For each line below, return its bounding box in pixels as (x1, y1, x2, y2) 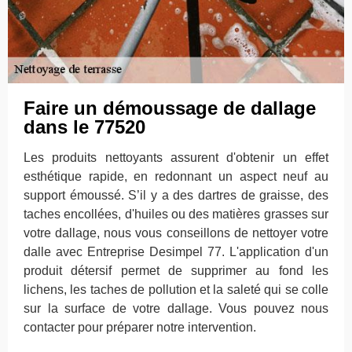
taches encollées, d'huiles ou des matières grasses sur (24, 207, 328, 221)
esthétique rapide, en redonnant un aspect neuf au (24, 170, 328, 183)
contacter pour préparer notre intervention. (24, 321, 256, 334)
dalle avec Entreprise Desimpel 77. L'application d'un (24, 245, 328, 258)
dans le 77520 (24, 116, 145, 137)
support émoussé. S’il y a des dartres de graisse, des (24, 189, 328, 202)
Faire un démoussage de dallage (24, 97, 316, 119)
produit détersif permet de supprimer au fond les (24, 264, 328, 277)
